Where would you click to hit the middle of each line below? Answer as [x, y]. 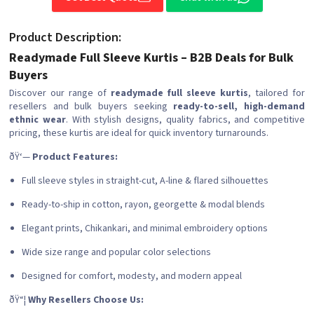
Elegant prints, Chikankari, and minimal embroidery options [145, 229]
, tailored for [277, 94]
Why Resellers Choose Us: [86, 300]
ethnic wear [37, 120]
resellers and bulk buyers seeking [91, 107]
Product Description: [65, 38]
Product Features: [75, 157]
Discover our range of [60, 94]
